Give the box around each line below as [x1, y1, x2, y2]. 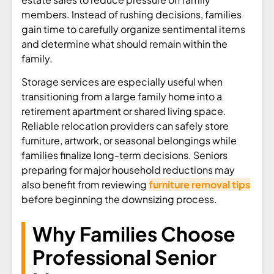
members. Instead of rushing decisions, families [21, 7, 242, 21]
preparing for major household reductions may [21, 163, 235, 176]
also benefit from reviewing [21, 177, 149, 191]
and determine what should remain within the [21, 37, 228, 50]
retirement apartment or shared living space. [21, 104, 226, 117]
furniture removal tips [149, 177, 250, 191]
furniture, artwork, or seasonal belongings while [21, 133, 237, 147]
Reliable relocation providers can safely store [21, 119, 229, 132]
